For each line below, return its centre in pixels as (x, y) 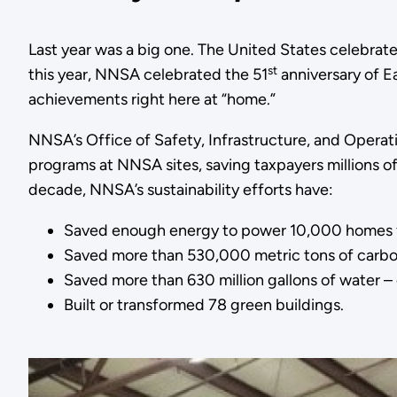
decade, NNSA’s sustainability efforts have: (180, 190)
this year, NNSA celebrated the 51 (148, 75)
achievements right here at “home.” (152, 100)
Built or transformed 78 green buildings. (203, 305)
